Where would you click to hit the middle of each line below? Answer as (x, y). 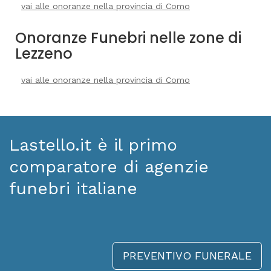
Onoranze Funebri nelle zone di (128, 38)
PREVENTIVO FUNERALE (187, 256)
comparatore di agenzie (109, 167)
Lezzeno (44, 54)
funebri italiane (73, 188)
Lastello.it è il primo (93, 145)
